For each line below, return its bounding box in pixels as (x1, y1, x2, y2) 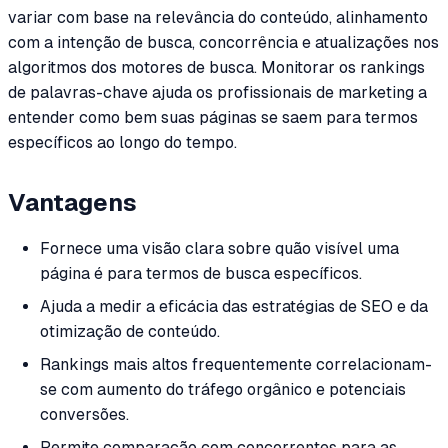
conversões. (40, 405, 129, 425)
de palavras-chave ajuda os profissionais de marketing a (8, 82, 427, 102)
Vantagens (8, 189, 137, 217)
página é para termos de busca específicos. (40, 264, 362, 284)
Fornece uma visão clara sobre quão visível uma (40, 239, 399, 259)
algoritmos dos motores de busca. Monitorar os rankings (8, 57, 425, 77)
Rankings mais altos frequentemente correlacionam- (40, 355, 432, 375)
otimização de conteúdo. (40, 322, 220, 342)
